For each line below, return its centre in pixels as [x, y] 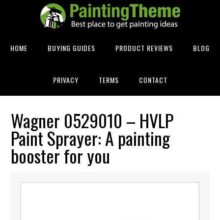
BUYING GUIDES [71, 48]
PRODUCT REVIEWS [144, 48]
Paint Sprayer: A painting [91, 138]
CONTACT [153, 80]
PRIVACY [66, 80]
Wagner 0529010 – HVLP [92, 120]
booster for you [61, 155]
